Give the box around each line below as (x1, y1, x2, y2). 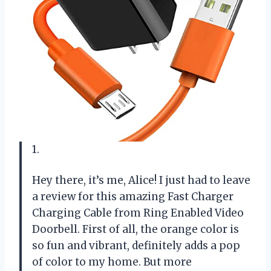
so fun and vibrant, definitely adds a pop (32, 238, 240, 252)
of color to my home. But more (32, 255, 192, 269)
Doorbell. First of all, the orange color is (32, 222, 239, 236)
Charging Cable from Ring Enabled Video (32, 206, 244, 220)
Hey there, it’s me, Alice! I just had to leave (32, 173, 250, 187)
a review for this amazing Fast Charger (32, 189, 233, 203)
